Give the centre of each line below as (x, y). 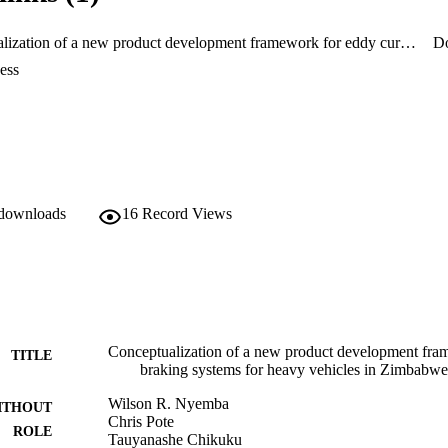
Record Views (187, 213)
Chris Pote (141, 421)
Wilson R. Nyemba (168, 403)
